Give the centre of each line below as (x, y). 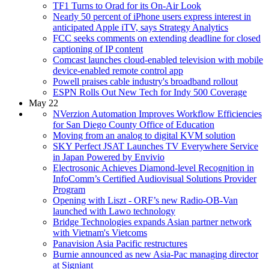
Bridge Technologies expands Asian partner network (152, 222)
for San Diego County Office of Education (134, 124)
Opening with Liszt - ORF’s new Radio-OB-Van (145, 200)
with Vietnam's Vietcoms (100, 232)
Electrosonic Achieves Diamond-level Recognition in (153, 168)
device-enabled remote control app (118, 70)
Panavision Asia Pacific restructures (120, 243)
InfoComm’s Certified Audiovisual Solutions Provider (155, 178)
